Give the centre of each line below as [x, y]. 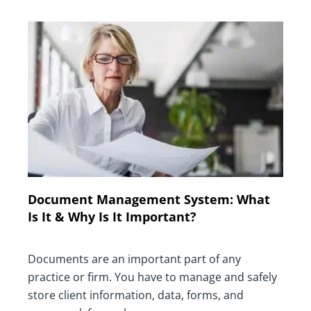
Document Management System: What [149, 200]
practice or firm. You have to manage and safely [152, 277]
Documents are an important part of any [134, 259]
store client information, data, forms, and [136, 295]
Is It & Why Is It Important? [112, 217]
